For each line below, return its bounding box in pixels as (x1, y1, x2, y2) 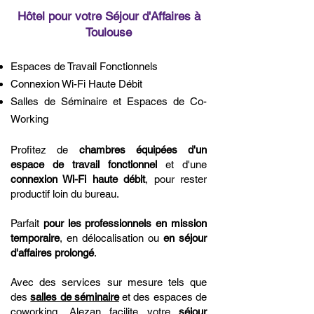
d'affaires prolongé (11, 247, 94, 259)
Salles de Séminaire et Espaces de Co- (11, 95, 207, 107)
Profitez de (11, 144, 79, 156)
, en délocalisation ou (60, 232, 163, 244)
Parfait (11, 217, 43, 229)
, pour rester (145, 173, 207, 185)
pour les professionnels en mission (43, 217, 207, 229)
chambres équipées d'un (78, 144, 207, 156)
